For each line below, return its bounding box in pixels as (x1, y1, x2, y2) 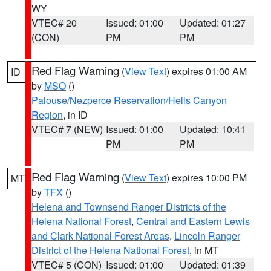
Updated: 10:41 (180, 122, 246, 136)
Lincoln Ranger (174, 229, 240, 243)
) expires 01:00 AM (166, 64, 247, 78)
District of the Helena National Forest (31, 243, 189, 257)
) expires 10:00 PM (166, 171, 247, 184)
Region (31, 108, 63, 122)
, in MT (189, 243, 218, 257)
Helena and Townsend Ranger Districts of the (31, 200, 226, 214)
